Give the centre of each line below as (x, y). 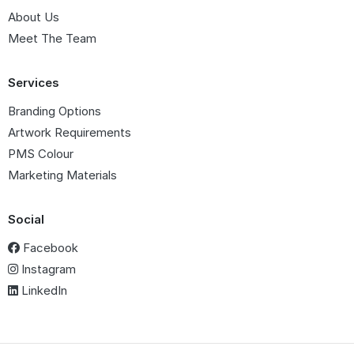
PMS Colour (41, 153)
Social (26, 219)
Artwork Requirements (70, 132)
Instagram (47, 269)
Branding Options (55, 111)
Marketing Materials (62, 175)
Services (34, 82)
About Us (34, 17)
